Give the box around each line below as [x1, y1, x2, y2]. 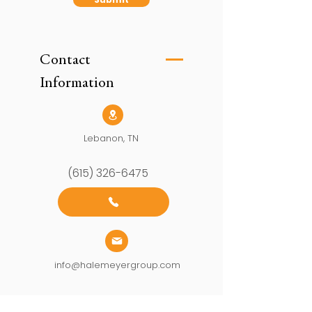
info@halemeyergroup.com [54, 258, 180, 272]
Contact [40, 53, 91, 68]
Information [40, 76, 114, 91]
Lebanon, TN [84, 132, 139, 145]
